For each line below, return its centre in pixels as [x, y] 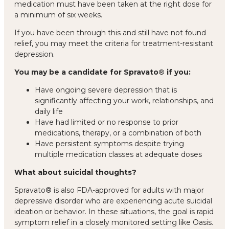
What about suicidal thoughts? [75, 172]
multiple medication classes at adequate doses [118, 154]
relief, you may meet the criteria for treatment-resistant [114, 43]
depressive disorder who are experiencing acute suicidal [113, 201]
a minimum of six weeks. [58, 15]
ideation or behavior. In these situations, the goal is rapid [114, 211]
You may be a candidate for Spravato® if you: [102, 72]
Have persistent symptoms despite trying [109, 143]
